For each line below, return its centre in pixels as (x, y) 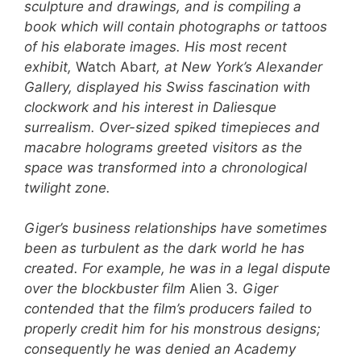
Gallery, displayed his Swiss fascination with (167, 87)
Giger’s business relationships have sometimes (176, 228)
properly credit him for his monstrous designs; (172, 329)
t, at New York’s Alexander (237, 66)
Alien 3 (212, 289)
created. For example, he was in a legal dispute (177, 269)
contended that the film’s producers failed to (168, 309)
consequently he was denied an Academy (160, 349)
